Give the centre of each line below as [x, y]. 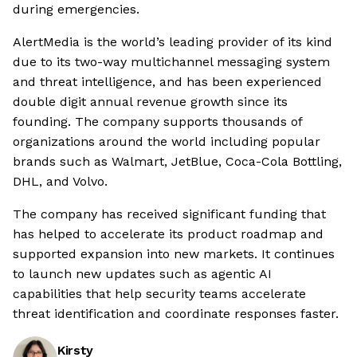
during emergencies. [76, 9]
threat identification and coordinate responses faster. [176, 314]
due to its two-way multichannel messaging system [171, 62]
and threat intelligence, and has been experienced [167, 82]
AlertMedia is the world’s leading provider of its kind [173, 42]
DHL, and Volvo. [60, 181]
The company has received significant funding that [169, 214]
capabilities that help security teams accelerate [159, 294]
